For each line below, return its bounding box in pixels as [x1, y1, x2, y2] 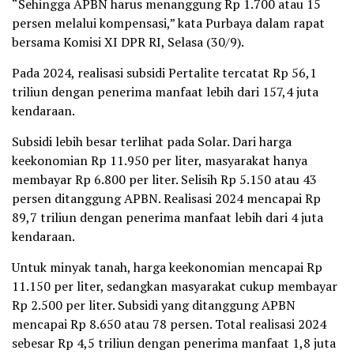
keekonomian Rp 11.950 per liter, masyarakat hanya [12, 152, 307, 170]
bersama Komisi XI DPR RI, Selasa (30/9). [12, 33, 244, 51]
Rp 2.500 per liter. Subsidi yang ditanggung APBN [12, 296, 296, 314]
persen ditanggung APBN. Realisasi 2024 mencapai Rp [12, 190, 321, 208]
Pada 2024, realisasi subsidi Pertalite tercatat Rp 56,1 [12, 64, 317, 82]
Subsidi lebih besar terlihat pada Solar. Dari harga [12, 133, 292, 151]
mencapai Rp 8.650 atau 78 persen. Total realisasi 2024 [12, 315, 326, 333]
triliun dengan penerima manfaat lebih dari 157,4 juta [12, 83, 318, 101]
